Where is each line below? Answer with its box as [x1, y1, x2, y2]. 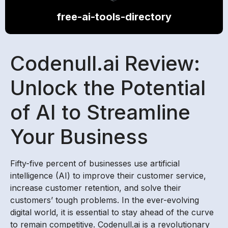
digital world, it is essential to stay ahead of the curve [10, 207, 214, 218]
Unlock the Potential [10, 75, 206, 101]
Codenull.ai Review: [10, 51, 200, 76]
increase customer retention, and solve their [10, 183, 181, 193]
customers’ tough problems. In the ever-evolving [10, 195, 199, 206]
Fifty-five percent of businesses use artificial [10, 158, 180, 169]
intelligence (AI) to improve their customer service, [10, 170, 206, 181]
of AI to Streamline [10, 100, 190, 125]
